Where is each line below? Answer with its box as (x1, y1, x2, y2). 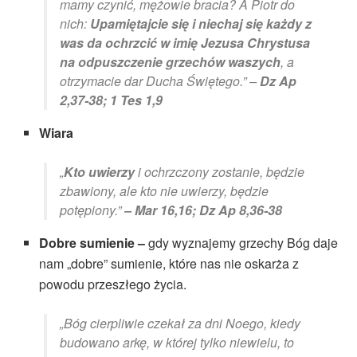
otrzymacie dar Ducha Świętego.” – (60, 72, 260, 91)
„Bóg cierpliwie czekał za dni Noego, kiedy (60, 314, 300, 333)
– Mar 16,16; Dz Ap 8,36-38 (124, 201, 282, 220)
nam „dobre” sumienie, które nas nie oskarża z (39, 254, 300, 273)
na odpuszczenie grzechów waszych (60, 53, 280, 72)
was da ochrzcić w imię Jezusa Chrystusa (60, 33, 310, 53)
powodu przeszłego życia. (39, 275, 187, 294)
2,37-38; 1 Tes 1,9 (60, 91, 163, 110)
